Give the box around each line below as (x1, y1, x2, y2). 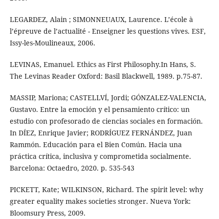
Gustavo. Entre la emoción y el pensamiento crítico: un (9, 105, 190, 114)
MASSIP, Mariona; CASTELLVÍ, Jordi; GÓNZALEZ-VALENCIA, (9, 93, 206, 103)
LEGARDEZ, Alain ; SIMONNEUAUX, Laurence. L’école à (9, 15, 193, 24)
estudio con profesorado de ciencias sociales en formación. (9, 116, 203, 126)
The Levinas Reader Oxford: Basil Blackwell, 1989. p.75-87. (9, 71, 202, 81)
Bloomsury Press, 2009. (9, 208, 86, 218)
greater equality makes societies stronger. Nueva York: (9, 197, 191, 206)
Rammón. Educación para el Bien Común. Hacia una (9, 140, 182, 150)
